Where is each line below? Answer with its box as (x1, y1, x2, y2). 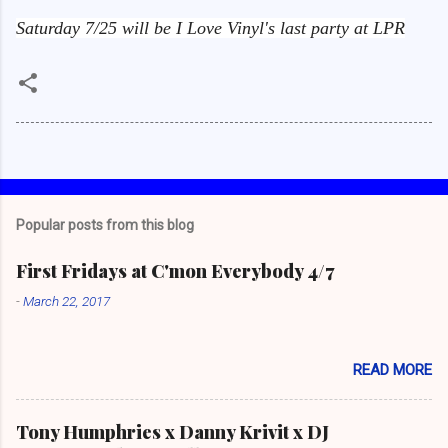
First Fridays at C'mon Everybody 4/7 (16, 258, 334, 283)
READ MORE (353, 360, 432, 379)
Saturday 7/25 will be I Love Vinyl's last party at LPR (16, 17, 405, 38)
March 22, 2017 (23, 292, 110, 309)
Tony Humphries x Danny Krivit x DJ (16, 419, 329, 444)
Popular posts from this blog (16, 216, 194, 233)
